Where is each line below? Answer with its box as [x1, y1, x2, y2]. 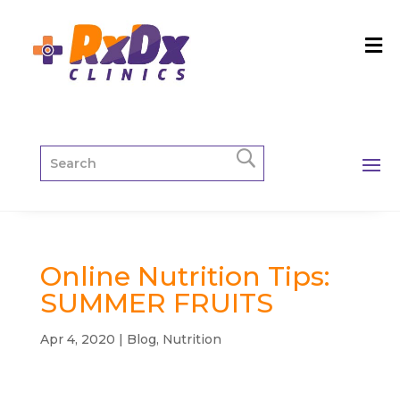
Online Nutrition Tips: [39, 259, 329, 293]
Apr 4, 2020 [39, 330, 115, 347]
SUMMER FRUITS [39, 286, 273, 320]
